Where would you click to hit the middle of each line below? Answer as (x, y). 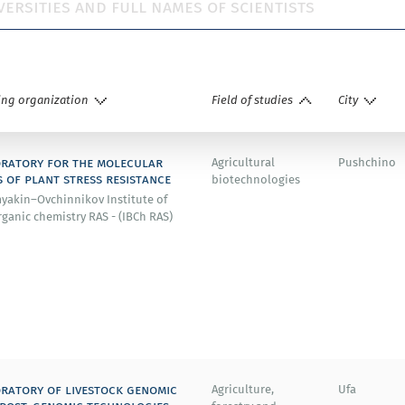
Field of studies (252, 100)
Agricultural (243, 162)
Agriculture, (243, 389)
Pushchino (367, 162)
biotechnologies (256, 179)
